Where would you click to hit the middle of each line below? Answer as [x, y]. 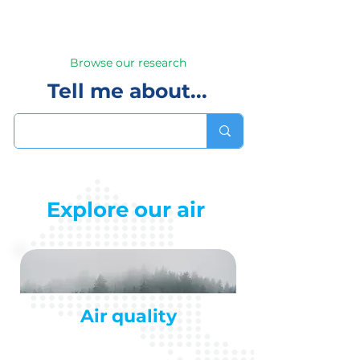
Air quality [128, 316]
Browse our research [128, 63]
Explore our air [125, 210]
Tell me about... [127, 91]
